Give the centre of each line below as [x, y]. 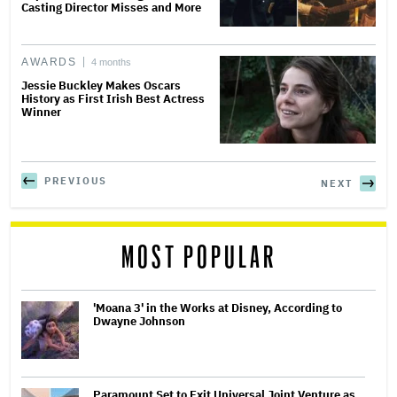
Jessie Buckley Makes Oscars [101, 85]
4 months [112, 62]
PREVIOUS [76, 180]
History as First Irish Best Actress [113, 98]
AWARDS [49, 62]
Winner [41, 112]
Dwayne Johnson [139, 321]
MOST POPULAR [198, 258]
